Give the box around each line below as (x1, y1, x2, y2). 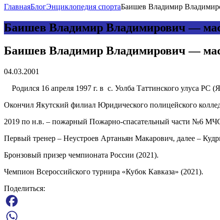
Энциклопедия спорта (46, 2, 121, 11)
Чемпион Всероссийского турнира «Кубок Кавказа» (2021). (4, 167, 203, 176)
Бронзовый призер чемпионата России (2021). (4, 150, 159, 159)
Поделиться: (4, 184, 45, 192)
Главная (4, 2, 30, 11)
